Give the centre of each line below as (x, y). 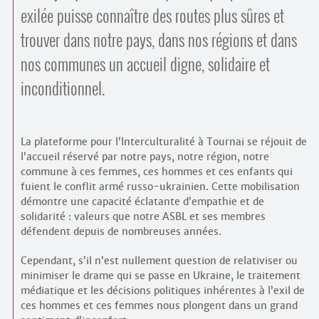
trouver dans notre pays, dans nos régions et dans (158, 40)
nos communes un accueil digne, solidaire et (145, 64)
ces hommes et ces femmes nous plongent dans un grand (159, 305)
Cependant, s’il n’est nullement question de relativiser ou (159, 261)
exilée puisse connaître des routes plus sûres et (152, 16)
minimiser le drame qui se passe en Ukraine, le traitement (160, 276)
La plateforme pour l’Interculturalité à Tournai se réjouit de (163, 142)
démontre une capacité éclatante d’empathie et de (142, 202)
